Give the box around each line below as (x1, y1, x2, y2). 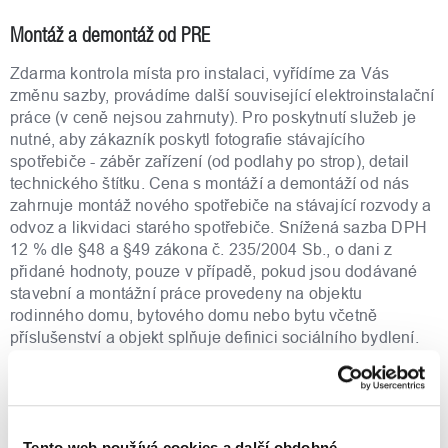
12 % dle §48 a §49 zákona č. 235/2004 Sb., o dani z (10, 240, 393, 259)
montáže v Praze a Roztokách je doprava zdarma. (10, 416, 372, 435)
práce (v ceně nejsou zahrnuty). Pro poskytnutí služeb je (10, 108, 417, 127)
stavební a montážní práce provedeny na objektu (10, 284, 363, 303)
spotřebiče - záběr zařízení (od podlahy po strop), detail (10, 152, 410, 171)
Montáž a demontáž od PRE (10, 22, 210, 46)
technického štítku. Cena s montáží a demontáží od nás (10, 174, 410, 193)
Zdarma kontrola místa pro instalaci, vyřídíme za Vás (10, 64, 390, 83)
